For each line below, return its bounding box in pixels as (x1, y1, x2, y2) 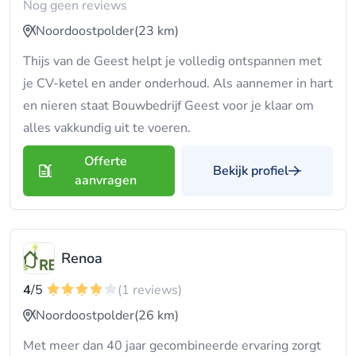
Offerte (83, 153, 127, 170)
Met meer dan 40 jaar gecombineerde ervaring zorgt (23, 337, 321, 354)
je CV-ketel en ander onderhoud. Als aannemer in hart (23, 75, 333, 92)
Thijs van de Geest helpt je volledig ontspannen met (23, 52, 322, 70)
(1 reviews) (118, 281, 182, 299)
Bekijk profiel (213, 162, 288, 180)
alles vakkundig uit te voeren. (23, 119, 191, 137)
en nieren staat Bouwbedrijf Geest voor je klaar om (23, 97, 314, 114)
